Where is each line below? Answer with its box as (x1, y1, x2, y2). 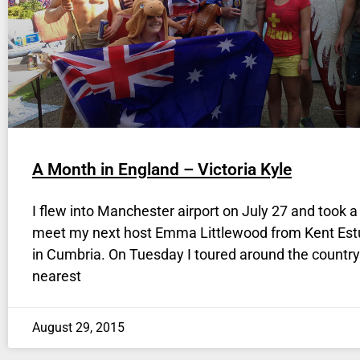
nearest (32, 268, 81, 285)
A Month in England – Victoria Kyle (32, 160, 292, 180)
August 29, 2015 (32, 320, 125, 336)
